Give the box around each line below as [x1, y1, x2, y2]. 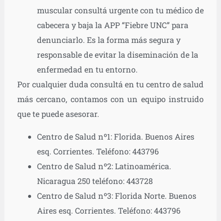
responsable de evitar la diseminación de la [37, 49, 198, 60]
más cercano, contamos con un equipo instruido [17, 94, 204, 105]
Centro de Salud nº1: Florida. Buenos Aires [37, 131, 194, 142]
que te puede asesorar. [17, 109, 99, 119]
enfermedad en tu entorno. [37, 64, 138, 75]
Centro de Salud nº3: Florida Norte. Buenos [37, 190, 196, 201]
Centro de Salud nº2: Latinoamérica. [37, 161, 171, 172]
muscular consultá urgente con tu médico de [37, 5, 204, 16]
